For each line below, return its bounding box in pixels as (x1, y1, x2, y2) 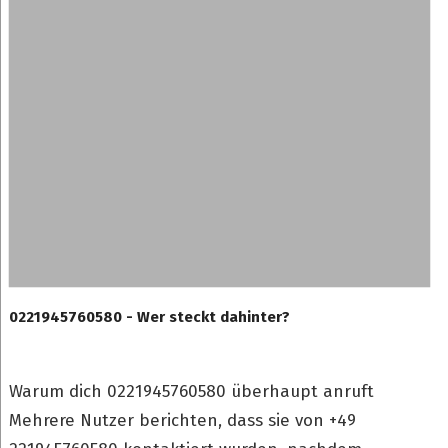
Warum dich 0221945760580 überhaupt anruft (8, 381, 374, 402)
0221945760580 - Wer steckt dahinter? (8, 308, 290, 326)
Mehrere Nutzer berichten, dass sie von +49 (8, 410, 356, 431)
